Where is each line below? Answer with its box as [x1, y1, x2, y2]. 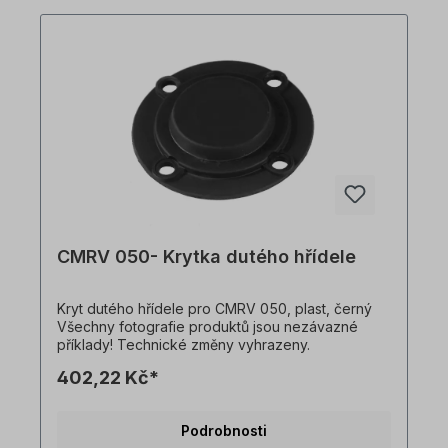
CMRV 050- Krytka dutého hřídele [57, 246, 356, 268]
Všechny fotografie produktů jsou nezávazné [57, 318, 358, 336]
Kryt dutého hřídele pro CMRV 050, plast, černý [57, 300, 372, 318]
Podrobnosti [181, 422, 267, 440]
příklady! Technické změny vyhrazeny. [57, 336, 310, 354]
